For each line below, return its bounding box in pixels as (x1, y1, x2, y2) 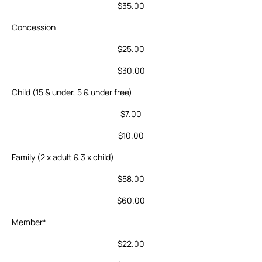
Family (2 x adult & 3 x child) (12, 151, 114, 163)
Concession (12, 22, 56, 33)
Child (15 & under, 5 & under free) (12, 87, 132, 98)
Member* (12, 216, 46, 228)
